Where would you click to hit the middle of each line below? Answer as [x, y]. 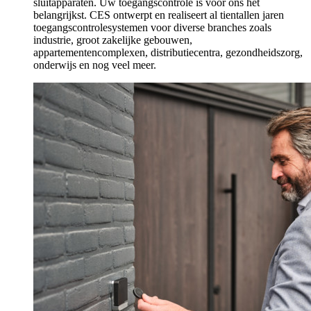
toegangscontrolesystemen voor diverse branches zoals [152, 27]
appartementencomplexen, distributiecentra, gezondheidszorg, [168, 52]
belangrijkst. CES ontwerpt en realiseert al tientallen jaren [159, 15]
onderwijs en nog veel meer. [95, 65]
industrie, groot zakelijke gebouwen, [113, 40]
